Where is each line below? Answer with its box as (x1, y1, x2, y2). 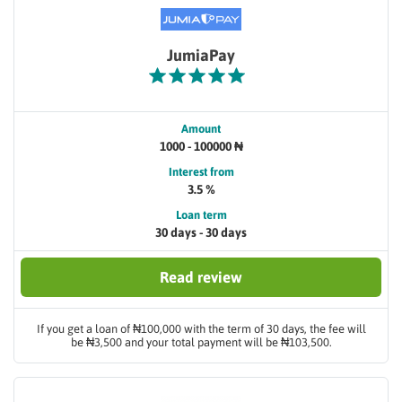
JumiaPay (167, 46, 235, 65)
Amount (181, 122, 221, 135)
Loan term (175, 208, 227, 222)
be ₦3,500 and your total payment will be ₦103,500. (70, 336, 332, 349)
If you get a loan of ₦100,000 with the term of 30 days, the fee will (36, 322, 366, 336)
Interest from (168, 165, 234, 179)
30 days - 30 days (155, 225, 247, 240)
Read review (160, 268, 242, 286)
